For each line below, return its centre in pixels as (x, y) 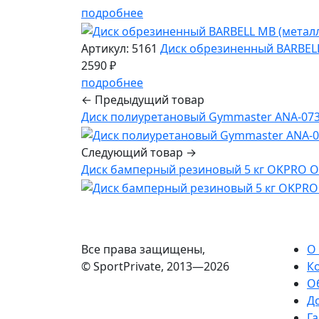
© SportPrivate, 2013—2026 (155, 266)
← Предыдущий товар (143, 100)
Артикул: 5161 (119, 49)
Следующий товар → (139, 152)
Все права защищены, (143, 249)
